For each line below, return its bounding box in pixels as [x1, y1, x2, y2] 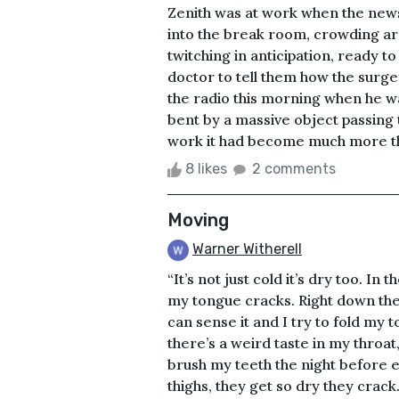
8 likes [182, 159, 231, 177]
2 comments [252, 159, 336, 177]
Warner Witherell [192, 240, 302, 257]
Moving [167, 208, 229, 231]
